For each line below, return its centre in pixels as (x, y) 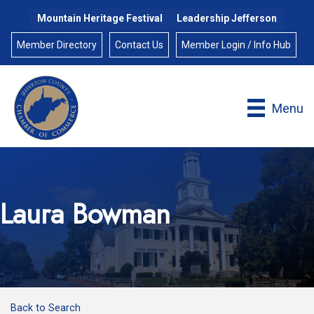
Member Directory (56, 45)
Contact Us (139, 45)
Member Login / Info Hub (236, 45)
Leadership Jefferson (227, 18)
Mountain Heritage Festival (100, 18)
